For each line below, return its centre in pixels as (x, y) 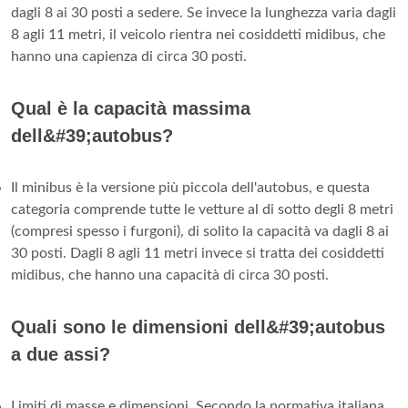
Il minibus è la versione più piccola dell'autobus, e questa (190, 187)
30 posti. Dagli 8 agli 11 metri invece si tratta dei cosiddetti (198, 253)
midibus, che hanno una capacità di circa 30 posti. (170, 275)
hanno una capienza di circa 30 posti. (129, 56)
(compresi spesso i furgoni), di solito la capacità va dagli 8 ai (200, 231)
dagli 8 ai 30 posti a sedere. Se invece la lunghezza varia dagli (204, 12)
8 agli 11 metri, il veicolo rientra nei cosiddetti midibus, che (198, 34)
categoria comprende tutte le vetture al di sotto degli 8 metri (202, 209)
